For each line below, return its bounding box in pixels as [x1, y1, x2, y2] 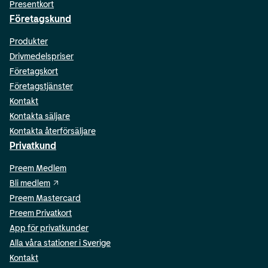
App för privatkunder [10, 223, 89, 233]
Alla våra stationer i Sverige [10, 237, 111, 248]
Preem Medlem [10, 163, 66, 173]
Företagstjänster [10, 81, 73, 91]
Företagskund [10, 13, 71, 24]
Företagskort [10, 66, 58, 76]
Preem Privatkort [10, 208, 72, 218]
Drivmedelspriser [10, 51, 74, 61]
